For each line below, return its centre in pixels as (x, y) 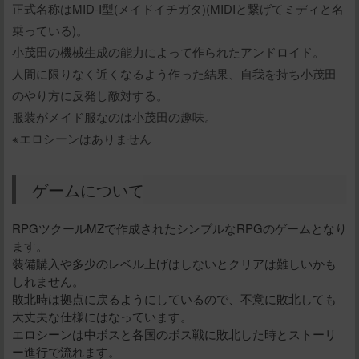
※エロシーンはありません (82, 139)
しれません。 (48, 281)
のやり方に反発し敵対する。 (90, 95)
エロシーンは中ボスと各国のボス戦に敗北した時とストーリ (174, 334)
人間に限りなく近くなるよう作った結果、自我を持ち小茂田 (174, 74)
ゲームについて (88, 190)
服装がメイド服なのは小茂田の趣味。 (114, 117)
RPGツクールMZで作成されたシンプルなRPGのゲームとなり (179, 228)
